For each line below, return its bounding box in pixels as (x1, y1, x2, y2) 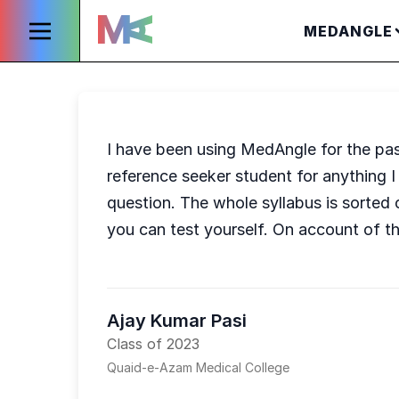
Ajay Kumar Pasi (107, 310, 247, 331)
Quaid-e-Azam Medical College (107, 360, 289, 375)
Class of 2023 (107, 335, 199, 353)
